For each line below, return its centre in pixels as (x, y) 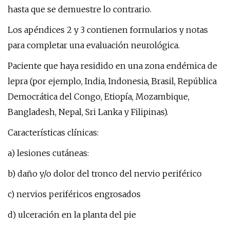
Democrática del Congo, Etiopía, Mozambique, (99, 97)
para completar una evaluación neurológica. (94, 45)
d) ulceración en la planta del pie (72, 215)
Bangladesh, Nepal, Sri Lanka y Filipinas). (88, 112)
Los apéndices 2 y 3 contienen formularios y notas (108, 30)
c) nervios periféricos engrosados (74, 194)
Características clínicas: (53, 132)
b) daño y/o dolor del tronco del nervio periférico (105, 174)
